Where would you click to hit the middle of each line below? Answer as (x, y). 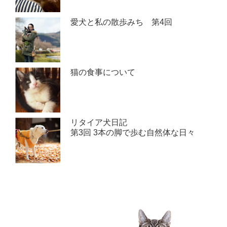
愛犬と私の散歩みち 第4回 (122, 22)
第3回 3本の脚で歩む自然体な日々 (133, 133)
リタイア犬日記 (99, 123)
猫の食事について (103, 72)
